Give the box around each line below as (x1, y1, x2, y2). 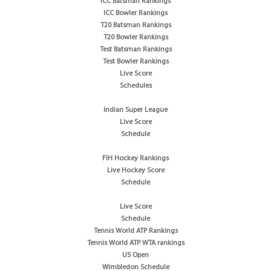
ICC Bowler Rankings (103, 9, 168, 17)
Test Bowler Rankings (102, 57, 169, 65)
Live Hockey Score (106, 166, 165, 174)
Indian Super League (103, 106, 168, 114)
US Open (122, 251, 149, 259)
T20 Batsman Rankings (100, 21, 171, 29)
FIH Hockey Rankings (102, 154, 169, 162)
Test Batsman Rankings (99, 45, 172, 53)
